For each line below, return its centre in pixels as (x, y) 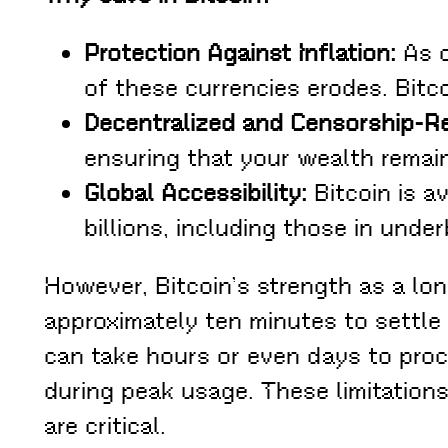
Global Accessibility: (195, 193)
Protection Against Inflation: (240, 53)
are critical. (105, 426)
